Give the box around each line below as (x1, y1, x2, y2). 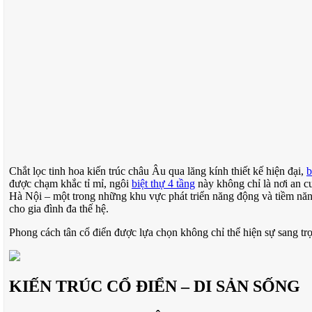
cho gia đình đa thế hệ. (9, 202, 109, 214)
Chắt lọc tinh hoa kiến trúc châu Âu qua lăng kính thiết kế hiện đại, (9, 164, 306, 177)
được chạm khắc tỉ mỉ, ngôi (9, 177, 132, 189)
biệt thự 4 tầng (132, 177, 195, 189)
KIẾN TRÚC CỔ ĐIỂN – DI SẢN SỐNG (9, 277, 300, 296)
